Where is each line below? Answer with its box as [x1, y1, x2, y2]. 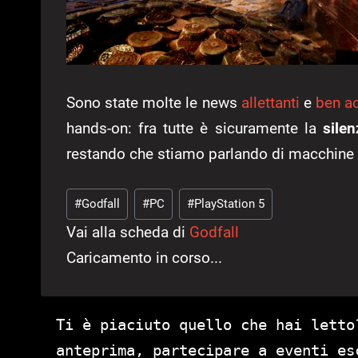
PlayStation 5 [193, 196, 265, 211]
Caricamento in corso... [66, 248, 222, 267]
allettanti [241, 93, 300, 113]
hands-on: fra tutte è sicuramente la [66, 119, 323, 138]
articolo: [66, 211, 121, 230]
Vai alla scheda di [66, 222, 189, 241]
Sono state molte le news [66, 93, 241, 113]
